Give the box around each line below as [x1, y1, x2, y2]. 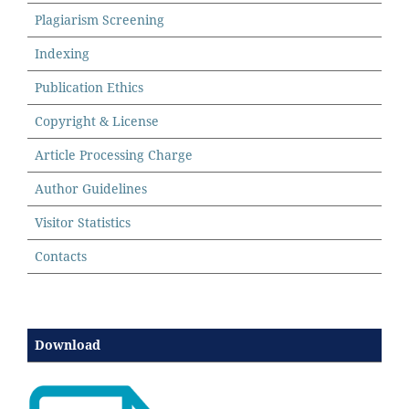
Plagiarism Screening [35, 10, 164, 28]
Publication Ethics [35, 78, 143, 96]
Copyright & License [35, 111, 159, 130]
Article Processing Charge [35, 145, 193, 163]
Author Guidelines [35, 179, 147, 197]
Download [35, 335, 100, 353]
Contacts [35, 246, 87, 265]
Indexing [35, 44, 89, 62]
